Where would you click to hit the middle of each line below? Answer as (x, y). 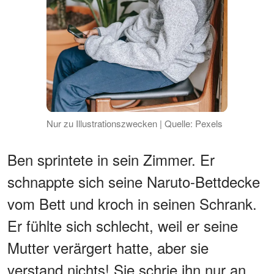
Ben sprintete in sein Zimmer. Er (111, 159)
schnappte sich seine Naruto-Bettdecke (134, 181)
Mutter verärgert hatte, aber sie (108, 247)
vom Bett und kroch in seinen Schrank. (132, 203)
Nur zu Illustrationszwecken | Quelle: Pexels (134, 123)
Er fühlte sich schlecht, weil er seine (123, 225)
